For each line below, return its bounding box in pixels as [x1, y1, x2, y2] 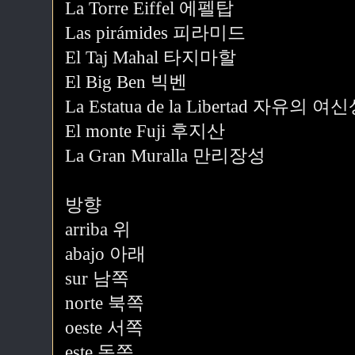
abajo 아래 [65, 244, 146, 264]
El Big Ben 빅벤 [65, 72, 187, 92]
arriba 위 [65, 219, 131, 239]
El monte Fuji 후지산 [65, 121, 225, 141]
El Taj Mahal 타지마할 [65, 48, 236, 67]
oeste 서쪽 [65, 318, 143, 338]
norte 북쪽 [65, 293, 144, 313]
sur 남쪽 [65, 269, 129, 288]
